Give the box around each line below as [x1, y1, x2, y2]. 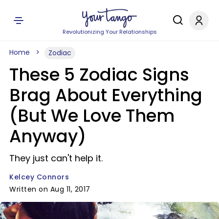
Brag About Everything [9, 83, 202, 107]
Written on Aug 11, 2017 [9, 184, 90, 194]
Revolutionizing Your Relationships [62, 28, 157, 36]
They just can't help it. [9, 152, 103, 164]
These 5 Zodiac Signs [9, 63, 189, 87]
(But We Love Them [9, 104, 175, 128]
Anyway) [9, 124, 86, 148]
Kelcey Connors [9, 172, 69, 182]
